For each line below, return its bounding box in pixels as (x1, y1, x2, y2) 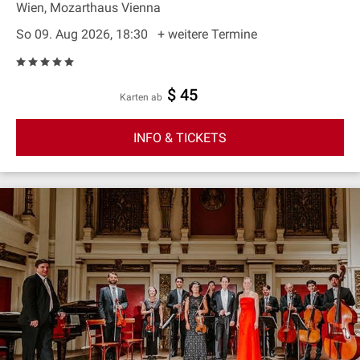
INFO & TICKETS (133, 129, 227, 145)
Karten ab (126, 92, 162, 103)
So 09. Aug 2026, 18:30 (16, 27, 151, 42)
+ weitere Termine (157, 27, 257, 42)
